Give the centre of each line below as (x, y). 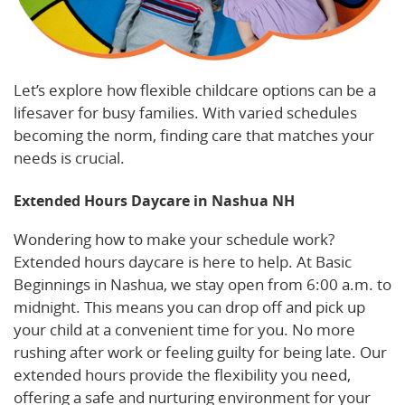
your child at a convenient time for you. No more (184, 330)
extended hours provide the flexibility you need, (182, 375)
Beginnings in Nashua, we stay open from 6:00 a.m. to (202, 285)
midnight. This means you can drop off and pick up (189, 307)
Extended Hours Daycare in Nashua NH (154, 201)
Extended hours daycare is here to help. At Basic (183, 262)
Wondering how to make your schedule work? (174, 240)
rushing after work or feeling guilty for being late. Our (200, 353)
